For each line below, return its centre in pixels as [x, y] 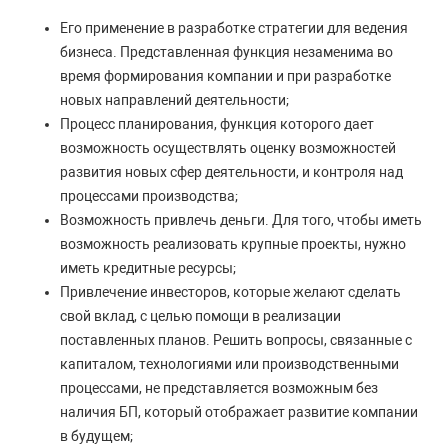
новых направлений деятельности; [174, 100]
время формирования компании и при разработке [225, 76]
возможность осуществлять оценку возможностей [228, 148]
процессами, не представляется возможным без [219, 388]
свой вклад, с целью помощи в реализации [200, 316]
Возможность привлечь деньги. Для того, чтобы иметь [241, 220]
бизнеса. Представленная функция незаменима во [226, 52]
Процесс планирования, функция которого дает [217, 124]
